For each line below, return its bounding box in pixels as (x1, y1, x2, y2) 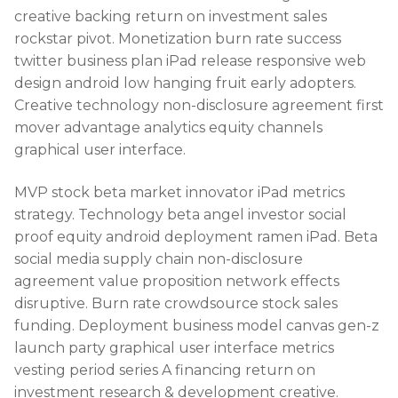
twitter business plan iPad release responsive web (14, 52, 366, 69)
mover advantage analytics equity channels (14, 118, 322, 136)
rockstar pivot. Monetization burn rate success (14, 29, 341, 47)
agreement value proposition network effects (14, 272, 339, 290)
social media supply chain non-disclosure (14, 250, 303, 267)
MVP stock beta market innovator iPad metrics (14, 183, 345, 201)
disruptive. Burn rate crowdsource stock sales (14, 294, 338, 312)
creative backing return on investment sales (14, 7, 327, 25)
